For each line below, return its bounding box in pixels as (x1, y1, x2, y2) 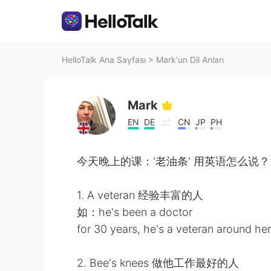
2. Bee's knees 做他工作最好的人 (77, 256, 239, 269)
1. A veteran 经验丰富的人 (77, 189, 203, 201)
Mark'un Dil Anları (156, 54, 224, 65)
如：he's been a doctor (77, 206, 192, 218)
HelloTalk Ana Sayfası (62, 54, 146, 65)
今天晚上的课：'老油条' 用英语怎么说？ (77, 155, 270, 168)
